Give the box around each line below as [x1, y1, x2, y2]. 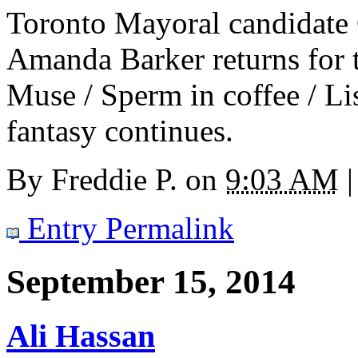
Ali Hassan [6, 317, 155, 354]
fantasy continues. [6, 113, 233, 149]
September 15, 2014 [6, 263, 296, 301]
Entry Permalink [19, 211, 234, 246]
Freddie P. [51, 162, 177, 197]
